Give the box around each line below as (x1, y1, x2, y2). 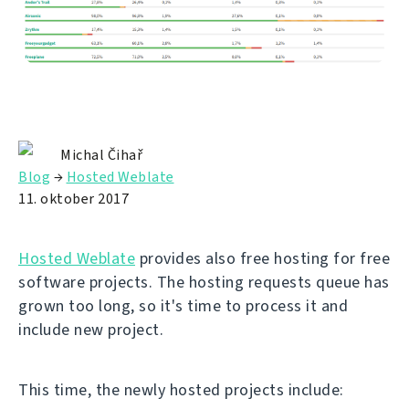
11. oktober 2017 (18, 189, 129, 209)
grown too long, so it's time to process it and (18, 295, 348, 318)
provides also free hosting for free (135, 247, 390, 270)
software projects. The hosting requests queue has (18, 271, 390, 294)
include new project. (18, 319, 163, 341)
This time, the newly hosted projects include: (18, 379, 344, 402)
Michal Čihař (60, 145, 142, 165)
